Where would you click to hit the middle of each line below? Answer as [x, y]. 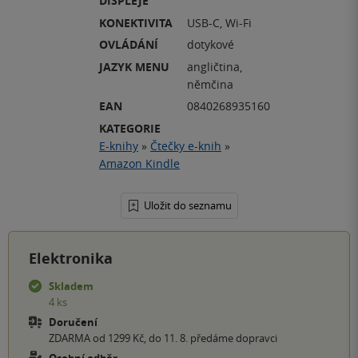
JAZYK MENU [134, 66]
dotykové [211, 45]
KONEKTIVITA [136, 22]
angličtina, [215, 66]
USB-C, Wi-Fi [219, 22]
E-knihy [119, 145]
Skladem [71, 286]
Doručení [73, 322]
